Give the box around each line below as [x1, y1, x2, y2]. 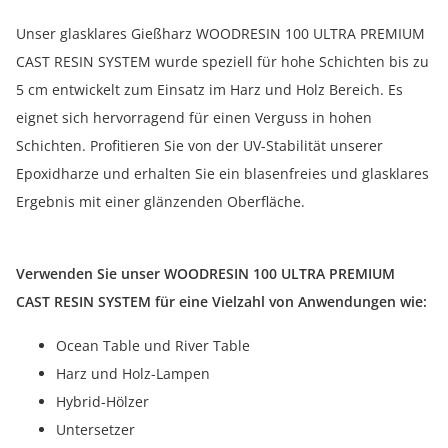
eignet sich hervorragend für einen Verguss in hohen [16, 108, 372, 127]
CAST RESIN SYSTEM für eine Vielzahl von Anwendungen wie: [16, 292, 427, 311]
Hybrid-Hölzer [56, 392, 149, 411]
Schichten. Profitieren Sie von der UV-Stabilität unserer [16, 136, 383, 155]
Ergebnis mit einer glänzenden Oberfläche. [16, 192, 305, 211]
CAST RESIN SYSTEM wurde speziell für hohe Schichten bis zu [16, 52, 429, 71]
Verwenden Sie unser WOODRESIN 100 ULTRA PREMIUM [16, 264, 395, 283]
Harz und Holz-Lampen [56, 364, 210, 383]
